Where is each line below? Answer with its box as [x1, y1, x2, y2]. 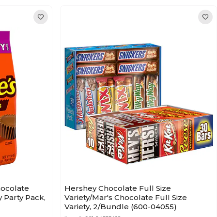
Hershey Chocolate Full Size [64, 184, 171, 193]
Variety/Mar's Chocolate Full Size [64, 193, 187, 202]
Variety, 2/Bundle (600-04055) [64, 202, 177, 211]
